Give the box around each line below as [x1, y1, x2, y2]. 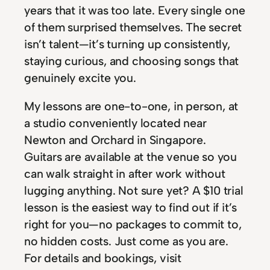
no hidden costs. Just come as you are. [24, 234, 228, 249]
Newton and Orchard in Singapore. [24, 133, 206, 148]
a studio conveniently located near [24, 116, 207, 131]
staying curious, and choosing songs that [24, 53, 239, 68]
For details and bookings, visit [24, 251, 181, 266]
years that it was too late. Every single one [24, 2, 245, 17]
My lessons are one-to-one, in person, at [24, 99, 239, 114]
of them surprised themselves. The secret [24, 19, 242, 34]
